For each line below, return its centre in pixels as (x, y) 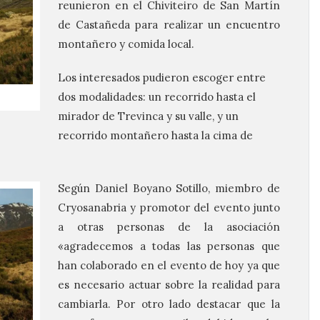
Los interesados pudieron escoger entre (162, 77)
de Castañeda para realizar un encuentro (169, 25)
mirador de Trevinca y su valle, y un (148, 116)
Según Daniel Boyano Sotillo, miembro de (169, 188)
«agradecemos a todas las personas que (169, 246)
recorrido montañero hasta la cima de (155, 135)
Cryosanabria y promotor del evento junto (169, 207)
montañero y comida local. (126, 44)
